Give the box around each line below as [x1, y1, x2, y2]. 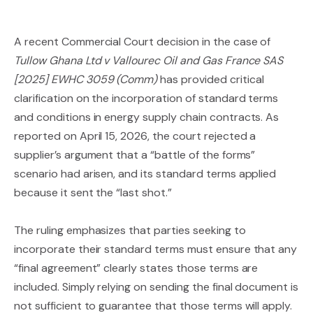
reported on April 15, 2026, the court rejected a [14, 129, 256, 143]
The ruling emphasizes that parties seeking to [14, 223, 246, 238]
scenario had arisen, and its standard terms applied [14, 166, 277, 181]
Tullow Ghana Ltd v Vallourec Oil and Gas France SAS [14, 53, 284, 68]
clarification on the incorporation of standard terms [14, 91, 279, 105]
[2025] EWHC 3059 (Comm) [14, 72, 158, 87]
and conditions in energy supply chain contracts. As [14, 110, 279, 124]
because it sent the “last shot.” [14, 185, 172, 200]
